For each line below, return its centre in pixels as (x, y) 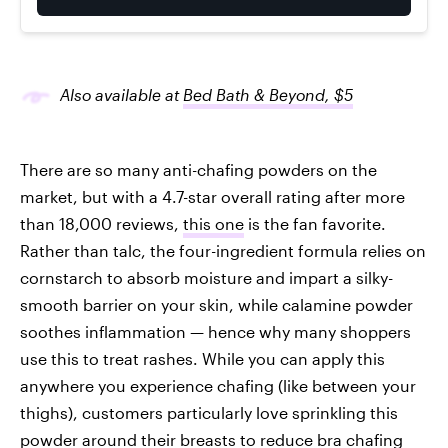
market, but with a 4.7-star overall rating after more (212, 196)
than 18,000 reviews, (101, 223)
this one (213, 223)
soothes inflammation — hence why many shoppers (215, 331)
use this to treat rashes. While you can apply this (202, 358)
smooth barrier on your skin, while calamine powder (216, 304)
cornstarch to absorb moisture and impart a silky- (206, 277)
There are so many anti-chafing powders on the (198, 169)
